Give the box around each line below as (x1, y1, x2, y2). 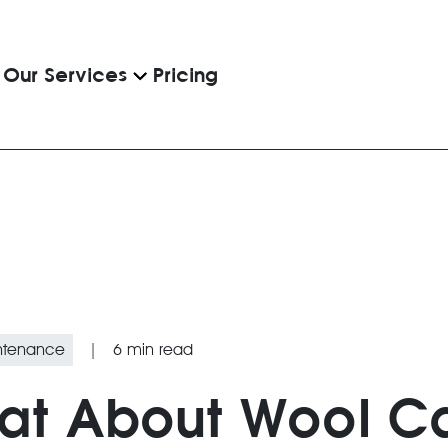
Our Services (3, 61, 128, 87)
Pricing (153, 61, 218, 87)
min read (122, 340, 193, 359)
